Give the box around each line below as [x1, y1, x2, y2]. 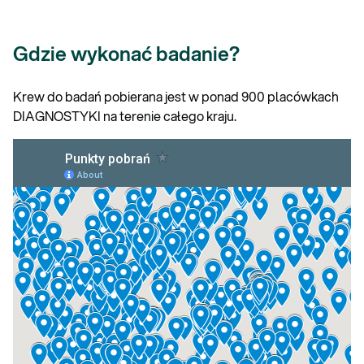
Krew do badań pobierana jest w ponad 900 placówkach [13, 86, 339, 106]
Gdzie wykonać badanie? [13, 39, 240, 67]
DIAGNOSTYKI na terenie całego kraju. [13, 106, 239, 125]
